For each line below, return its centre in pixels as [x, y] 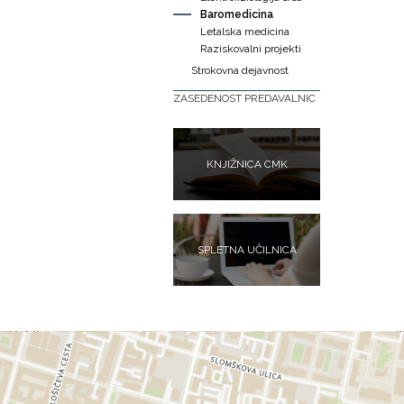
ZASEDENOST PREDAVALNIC [244, 98]
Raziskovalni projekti [251, 49]
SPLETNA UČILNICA [247, 250]
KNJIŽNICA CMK [247, 164]
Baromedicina [237, 14]
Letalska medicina [245, 32]
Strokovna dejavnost [240, 70]
